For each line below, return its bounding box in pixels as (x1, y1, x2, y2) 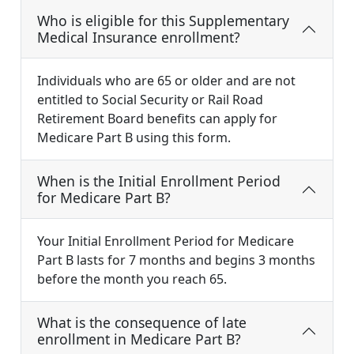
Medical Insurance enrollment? (37, 28, 240, 47)
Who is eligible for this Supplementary (37, 11, 289, 31)
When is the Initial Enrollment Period (37, 171, 281, 191)
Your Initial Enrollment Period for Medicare (37, 232, 294, 250)
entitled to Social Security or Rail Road (37, 91, 263, 109)
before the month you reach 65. (37, 270, 227, 288)
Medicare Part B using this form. (37, 129, 231, 147)
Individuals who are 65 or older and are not (37, 72, 296, 90)
